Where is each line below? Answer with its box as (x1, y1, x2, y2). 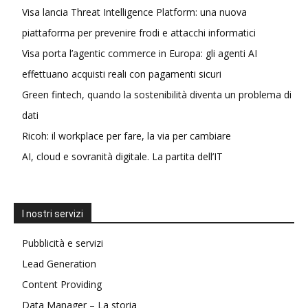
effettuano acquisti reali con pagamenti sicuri (22, 67, 221, 81)
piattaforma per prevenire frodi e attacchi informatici (22, 26, 256, 40)
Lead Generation (22, 257, 96, 271)
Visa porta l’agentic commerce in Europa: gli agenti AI (22, 47, 257, 60)
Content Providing (22, 278, 102, 291)
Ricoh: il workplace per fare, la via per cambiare (22, 129, 231, 143)
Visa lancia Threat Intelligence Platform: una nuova (22, 5, 247, 19)
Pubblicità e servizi (22, 236, 103, 250)
